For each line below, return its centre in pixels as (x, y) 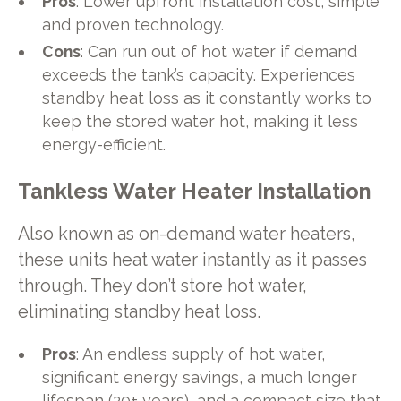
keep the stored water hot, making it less (200, 121)
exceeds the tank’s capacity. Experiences (199, 74)
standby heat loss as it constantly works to (207, 98)
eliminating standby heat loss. (139, 312)
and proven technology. (133, 24)
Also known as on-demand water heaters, (186, 235)
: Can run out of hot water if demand (219, 51)
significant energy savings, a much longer (200, 377)
